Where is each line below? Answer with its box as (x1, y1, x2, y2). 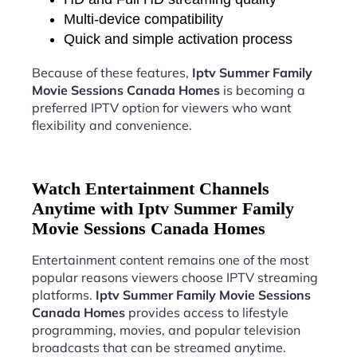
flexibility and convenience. (32, 116, 192, 133)
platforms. (32, 286, 96, 303)
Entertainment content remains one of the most (32, 251, 309, 268)
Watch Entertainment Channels (32, 178, 269, 198)
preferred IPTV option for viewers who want (32, 99, 292, 116)
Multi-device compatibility (64, 10, 223, 27)
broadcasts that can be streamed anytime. (32, 339, 286, 355)
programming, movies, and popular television (32, 321, 300, 338)
